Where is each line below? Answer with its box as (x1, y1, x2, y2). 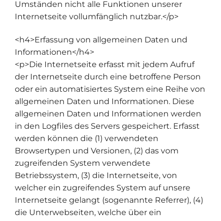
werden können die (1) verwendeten (15, 134, 158, 144)
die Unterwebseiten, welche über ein (15, 208, 161, 218)
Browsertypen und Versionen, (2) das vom (15, 146, 179, 156)
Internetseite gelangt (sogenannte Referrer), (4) (15, 195, 203, 205)
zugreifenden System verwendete (15, 158, 150, 168)
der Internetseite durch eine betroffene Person (15, 72, 201, 82)
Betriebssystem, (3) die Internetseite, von (15, 171, 177, 181)
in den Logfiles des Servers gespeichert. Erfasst (15, 121, 200, 131)
